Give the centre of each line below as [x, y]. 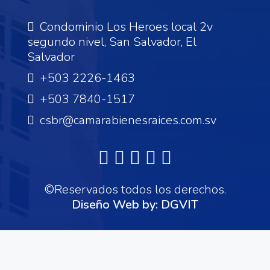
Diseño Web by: [116, 204]
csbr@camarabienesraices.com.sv [128, 120]
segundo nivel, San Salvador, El [112, 42]
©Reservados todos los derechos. [135, 189]
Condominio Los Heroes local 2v [125, 27]
